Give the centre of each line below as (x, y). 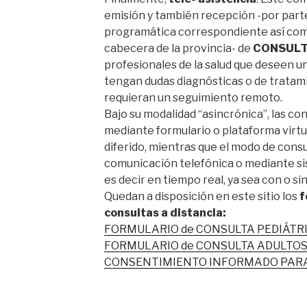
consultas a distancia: (165, 213)
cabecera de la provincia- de (178, 48)
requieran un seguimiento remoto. (193, 98)
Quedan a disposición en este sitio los (201, 196)
